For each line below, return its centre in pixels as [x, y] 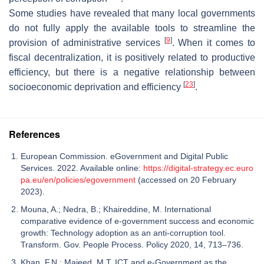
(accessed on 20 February [186, 180]
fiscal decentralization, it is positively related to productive [132, 58]
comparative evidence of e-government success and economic [137, 221]
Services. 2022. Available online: [82, 168]
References [34, 134]
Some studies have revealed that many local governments [132, 14]
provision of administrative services [87, 43]
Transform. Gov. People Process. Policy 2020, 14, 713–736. [132, 245]
